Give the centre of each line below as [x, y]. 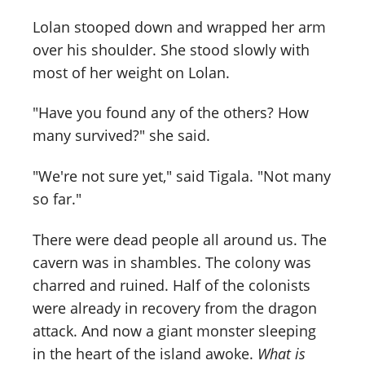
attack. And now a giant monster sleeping [174, 331]
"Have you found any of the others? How [171, 113]
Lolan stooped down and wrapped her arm [179, 26]
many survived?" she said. [121, 136]
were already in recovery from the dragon [175, 308]
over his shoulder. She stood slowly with [171, 49]
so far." [57, 199]
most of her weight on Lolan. [131, 72]
